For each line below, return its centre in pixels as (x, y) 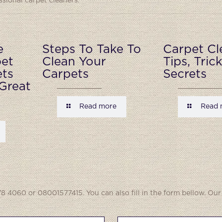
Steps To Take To (91, 50)
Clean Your (74, 62)
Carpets (65, 74)
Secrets (185, 74)
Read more (98, 107)
